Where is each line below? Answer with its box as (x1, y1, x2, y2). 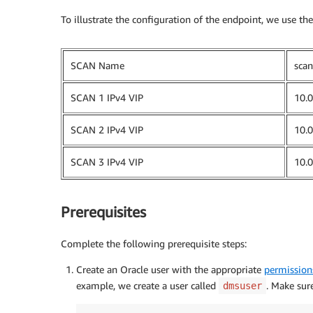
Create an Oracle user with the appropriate (76, 263, 264, 275)
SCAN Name (71, 59, 124, 72)
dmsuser (223, 279, 262, 291)
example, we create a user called (76, 279, 219, 291)
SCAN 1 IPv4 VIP (71, 92, 143, 104)
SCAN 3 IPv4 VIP (71, 156, 143, 168)
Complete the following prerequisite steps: (61, 237, 247, 249)
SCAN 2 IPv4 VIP (71, 124, 143, 136)
